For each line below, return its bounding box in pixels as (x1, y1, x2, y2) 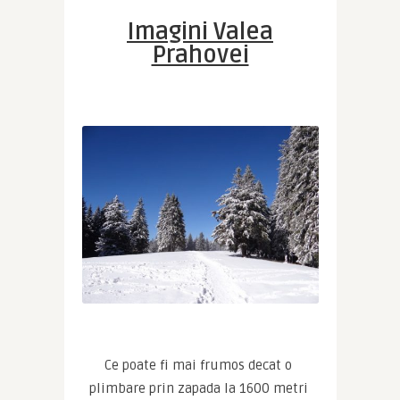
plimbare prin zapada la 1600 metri (88, 380, 308, 397)
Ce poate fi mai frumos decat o (104, 357, 292, 374)
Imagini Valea (127, 18, 273, 47)
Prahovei (151, 41, 249, 71)
